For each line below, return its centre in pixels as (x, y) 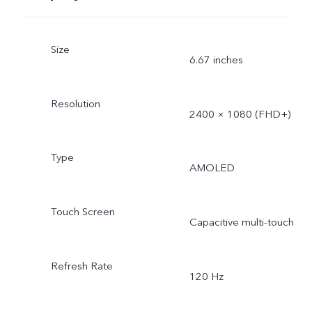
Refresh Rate (81, 266)
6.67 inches (216, 60)
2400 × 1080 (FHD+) (240, 114)
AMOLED (212, 168)
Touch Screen (83, 212)
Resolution (75, 103)
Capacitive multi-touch (241, 223)
